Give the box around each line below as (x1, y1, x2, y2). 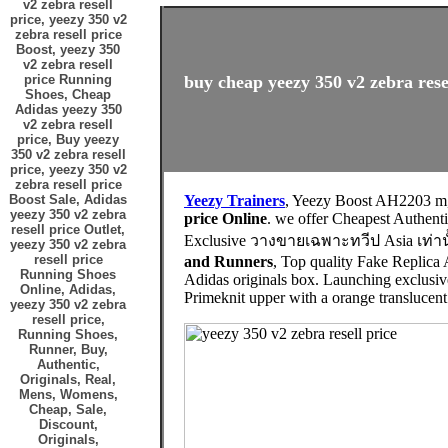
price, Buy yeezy (17, 132, 119, 147)
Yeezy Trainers (184, 192, 285, 209)
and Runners (184, 253, 273, 270)
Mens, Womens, (18, 387, 118, 402)
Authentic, (36, 357, 100, 372)
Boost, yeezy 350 (16, 42, 120, 57)
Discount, (38, 417, 98, 432)
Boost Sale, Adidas (9, 192, 127, 207)
